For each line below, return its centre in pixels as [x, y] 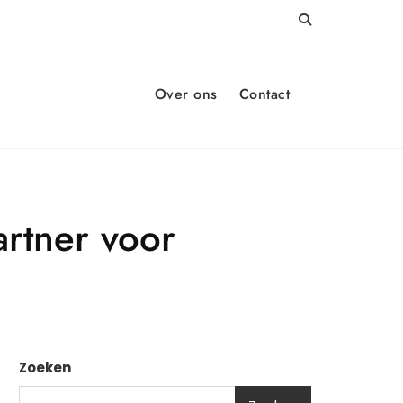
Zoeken [45, 367]
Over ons [186, 94]
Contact [264, 94]
